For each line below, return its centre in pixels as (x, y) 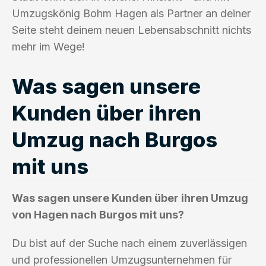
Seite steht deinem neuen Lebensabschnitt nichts (132, 30)
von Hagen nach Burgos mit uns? (98, 214)
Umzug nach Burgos (115, 139)
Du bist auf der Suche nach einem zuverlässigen (129, 243)
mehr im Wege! (48, 46)
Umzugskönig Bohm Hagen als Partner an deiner (131, 13)
